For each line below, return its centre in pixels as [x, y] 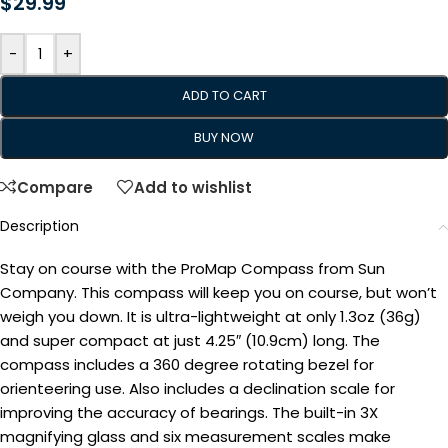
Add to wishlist [193, 187]
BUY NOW [224, 138]
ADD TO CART [224, 96]
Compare [55, 187]
